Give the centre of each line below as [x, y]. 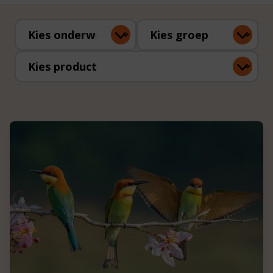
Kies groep [166, 42]
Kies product [50, 73]
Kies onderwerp [58, 42]
